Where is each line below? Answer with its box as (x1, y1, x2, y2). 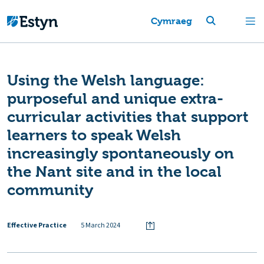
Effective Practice (7, 220, 67, 230)
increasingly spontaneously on (7, 144, 234, 162)
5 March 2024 (81, 220, 120, 230)
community (7, 181, 93, 199)
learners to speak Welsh (7, 126, 181, 144)
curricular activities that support (7, 108, 249, 126)
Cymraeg (150, 15, 192, 27)
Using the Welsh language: (7, 71, 204, 89)
